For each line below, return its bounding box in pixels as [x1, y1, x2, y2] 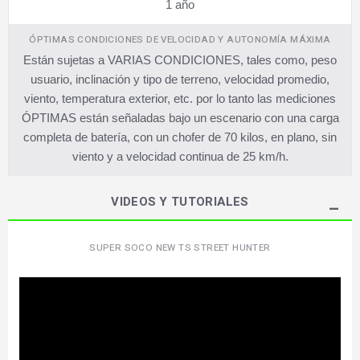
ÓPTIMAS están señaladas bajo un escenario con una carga [21, 111, 339, 125]
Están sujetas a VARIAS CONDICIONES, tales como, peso [23, 53, 337, 67]
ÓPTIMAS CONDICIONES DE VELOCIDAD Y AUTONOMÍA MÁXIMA [29, 33, 331, 47]
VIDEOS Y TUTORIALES [111, 193, 249, 211]
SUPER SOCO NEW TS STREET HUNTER [89, 241, 271, 256]
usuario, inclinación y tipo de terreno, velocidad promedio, [31, 72, 329, 86]
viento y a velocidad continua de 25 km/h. [72, 149, 288, 163]
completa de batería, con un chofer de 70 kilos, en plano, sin [23, 130, 337, 144]
